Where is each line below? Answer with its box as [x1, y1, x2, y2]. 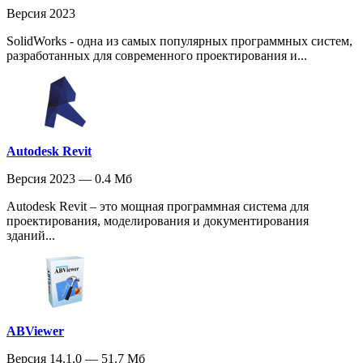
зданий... [6, 228, 55, 242]
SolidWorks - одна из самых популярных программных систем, [6, 33, 352, 48]
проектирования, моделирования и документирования [6, 213, 309, 228]
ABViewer [6, 323, 64, 338]
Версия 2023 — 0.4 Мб [6, 171, 132, 186]
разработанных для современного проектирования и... [6, 48, 307, 62]
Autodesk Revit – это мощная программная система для [6, 199, 309, 213]
